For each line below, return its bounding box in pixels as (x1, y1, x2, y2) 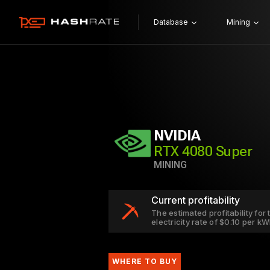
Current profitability (151, 194, 240, 206)
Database (153, 17, 188, 27)
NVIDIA (154, 127, 201, 144)
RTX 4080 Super (154, 143, 253, 160)
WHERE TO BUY (112, 257, 177, 266)
